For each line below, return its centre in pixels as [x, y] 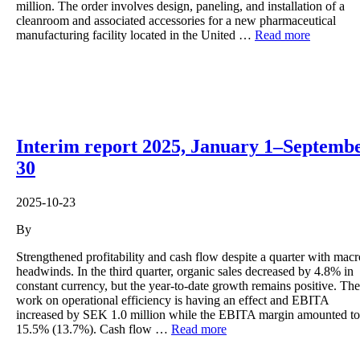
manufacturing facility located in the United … [135, 35]
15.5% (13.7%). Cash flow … [94, 329]
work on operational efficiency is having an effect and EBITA [172, 300]
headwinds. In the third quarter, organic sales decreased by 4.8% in [185, 271]
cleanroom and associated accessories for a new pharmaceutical [176, 20]
